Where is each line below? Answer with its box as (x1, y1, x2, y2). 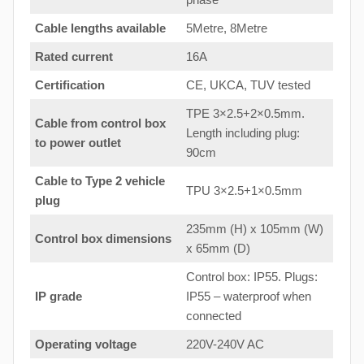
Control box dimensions (35, 231, 171, 245)
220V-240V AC (186, 336, 264, 351)
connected (186, 308, 241, 323)
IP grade (35, 288, 82, 303)
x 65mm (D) (186, 240, 250, 255)
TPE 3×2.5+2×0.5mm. (186, 106, 305, 120)
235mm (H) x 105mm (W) (186, 221, 323, 236)
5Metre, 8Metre (186, 20, 267, 35)
